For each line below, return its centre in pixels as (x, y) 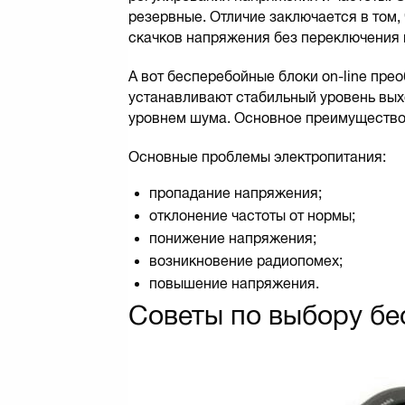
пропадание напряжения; (235, 193)
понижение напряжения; (233, 238)
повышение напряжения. (234, 283)
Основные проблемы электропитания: (257, 156)
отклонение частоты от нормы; (252, 215)
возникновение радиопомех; (246, 260)
